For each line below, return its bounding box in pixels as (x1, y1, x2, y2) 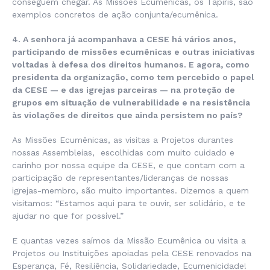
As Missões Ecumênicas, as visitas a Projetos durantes (12, 135, 233, 145)
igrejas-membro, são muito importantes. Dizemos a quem (12, 186, 249, 196)
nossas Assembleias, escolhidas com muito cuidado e (12, 148, 234, 158)
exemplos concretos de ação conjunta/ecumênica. (12, 10, 218, 20)
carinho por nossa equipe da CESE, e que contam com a (12, 160, 245, 171)
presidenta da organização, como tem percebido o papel (12, 72, 254, 83)
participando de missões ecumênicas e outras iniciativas (12, 47, 255, 57)
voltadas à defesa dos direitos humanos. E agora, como (12, 60, 250, 70)
